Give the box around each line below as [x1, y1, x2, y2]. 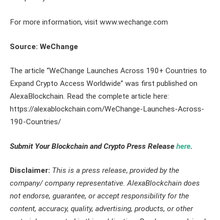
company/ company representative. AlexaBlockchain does [10, 179, 200, 188]
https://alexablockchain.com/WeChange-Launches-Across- [10, 105, 204, 114]
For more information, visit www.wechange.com [10, 17, 168, 27]
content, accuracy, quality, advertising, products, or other [10, 204, 193, 214]
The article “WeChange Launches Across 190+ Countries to [10, 66, 207, 76]
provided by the [130, 166, 179, 175]
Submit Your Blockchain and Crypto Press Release [10, 141, 176, 151]
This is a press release [52, 166, 126, 175]
